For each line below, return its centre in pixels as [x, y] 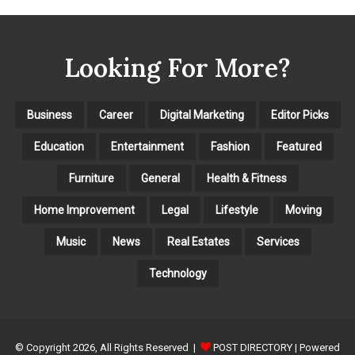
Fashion [230, 147]
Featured [299, 147]
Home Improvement [84, 210]
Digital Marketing [202, 115]
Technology [177, 274]
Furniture [91, 179]
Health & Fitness [246, 179]
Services [278, 242]
